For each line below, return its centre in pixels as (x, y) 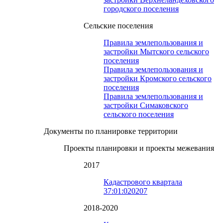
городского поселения (141, 9)
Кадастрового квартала (143, 182)
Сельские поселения (118, 26)
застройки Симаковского (146, 106)
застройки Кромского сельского (158, 79)
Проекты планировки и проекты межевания (139, 148)
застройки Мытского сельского (156, 52)
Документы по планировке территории (111, 131)
